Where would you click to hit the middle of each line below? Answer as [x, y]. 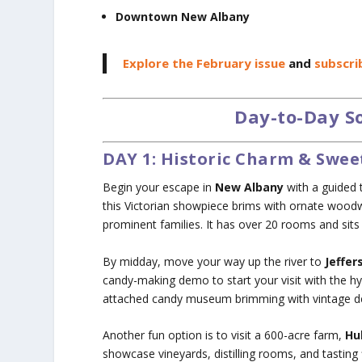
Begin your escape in [159, 187]
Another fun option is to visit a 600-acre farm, [224, 335]
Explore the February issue [204, 63]
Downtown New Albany [183, 17]
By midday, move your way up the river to [214, 261]
